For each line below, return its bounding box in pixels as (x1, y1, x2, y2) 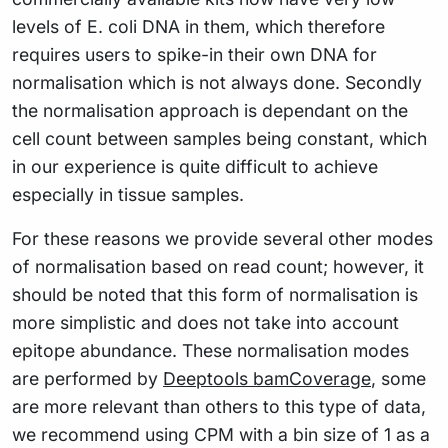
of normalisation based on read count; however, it (12, 255, 424, 277)
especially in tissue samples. (12, 183, 244, 205)
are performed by (12, 367, 163, 389)
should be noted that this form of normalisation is (12, 283, 418, 305)
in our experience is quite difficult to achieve (12, 155, 378, 177)
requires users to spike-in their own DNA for (12, 43, 377, 65)
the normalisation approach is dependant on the (12, 99, 408, 121)
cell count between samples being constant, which (12, 127, 427, 149)
